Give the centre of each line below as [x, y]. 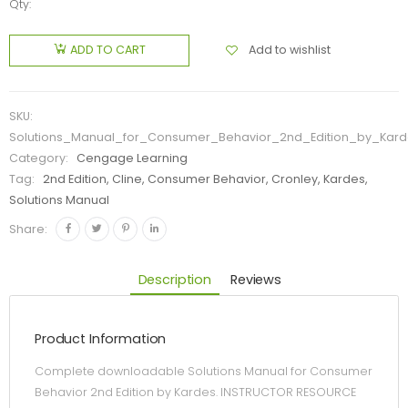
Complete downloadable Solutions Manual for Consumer [204, 372]
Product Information [101, 339]
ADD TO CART [108, 50]
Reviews [256, 279]
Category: [40, 158]
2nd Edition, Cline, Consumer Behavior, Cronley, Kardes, [206, 179]
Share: [28, 229]
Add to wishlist [290, 49]
